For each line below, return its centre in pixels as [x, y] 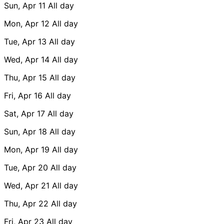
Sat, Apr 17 [24, 113]
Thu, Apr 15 [25, 77]
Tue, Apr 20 [26, 167]
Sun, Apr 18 [25, 131]
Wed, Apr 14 [27, 59]
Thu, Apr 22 [26, 203]
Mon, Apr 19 [27, 149]
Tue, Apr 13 [25, 41]
